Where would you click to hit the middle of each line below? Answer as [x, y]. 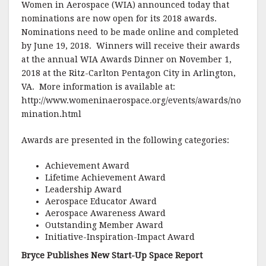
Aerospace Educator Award [101, 201]
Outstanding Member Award [104, 225]
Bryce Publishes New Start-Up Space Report [112, 255]
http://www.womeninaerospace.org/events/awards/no [131, 100]
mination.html [51, 114]
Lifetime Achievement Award [105, 178]
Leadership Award [83, 189]
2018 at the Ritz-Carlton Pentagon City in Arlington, [129, 73]
